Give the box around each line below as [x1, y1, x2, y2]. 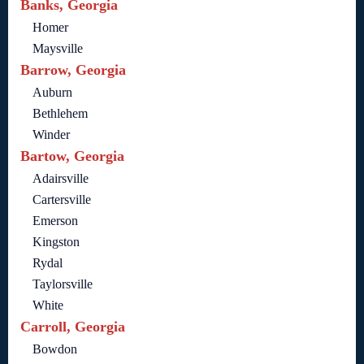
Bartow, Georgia [20, 148, 124, 165]
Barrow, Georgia [20, 62, 126, 79]
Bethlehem [32, 106, 88, 121]
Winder [32, 128, 70, 142]
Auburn [32, 85, 72, 100]
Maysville [32, 41, 83, 56]
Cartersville [32, 193, 91, 207]
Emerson [32, 214, 78, 228]
